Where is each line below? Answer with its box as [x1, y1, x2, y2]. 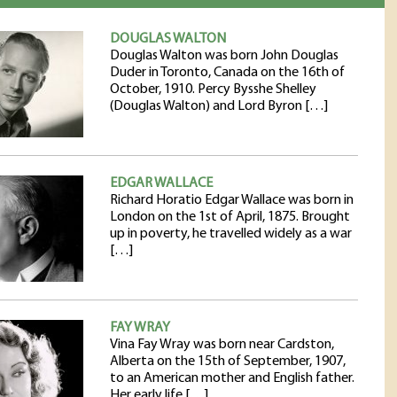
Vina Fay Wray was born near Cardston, [110, 338, 334, 352]
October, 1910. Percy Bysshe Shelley [110, 82, 316, 97]
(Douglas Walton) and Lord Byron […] [110, 99, 328, 113]
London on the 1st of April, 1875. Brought [110, 210, 350, 224]
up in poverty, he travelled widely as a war [110, 227, 352, 241]
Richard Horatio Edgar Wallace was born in [110, 193, 354, 207]
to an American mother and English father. [110, 371, 354, 385]
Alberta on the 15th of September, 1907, [110, 354, 346, 369]
